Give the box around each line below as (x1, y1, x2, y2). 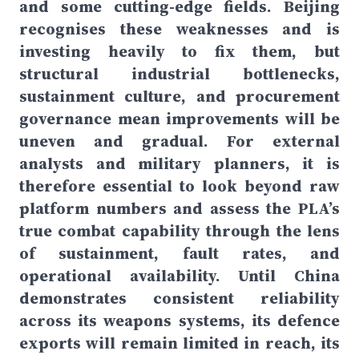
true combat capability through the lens (19, 220, 340, 242)
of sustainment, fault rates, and (19, 242, 340, 264)
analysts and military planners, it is (19, 152, 340, 175)
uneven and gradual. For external (19, 130, 340, 152)
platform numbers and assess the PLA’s (19, 197, 340, 220)
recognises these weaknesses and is (19, 18, 340, 40)
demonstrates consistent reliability (19, 287, 340, 309)
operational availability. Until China (19, 264, 340, 287)
